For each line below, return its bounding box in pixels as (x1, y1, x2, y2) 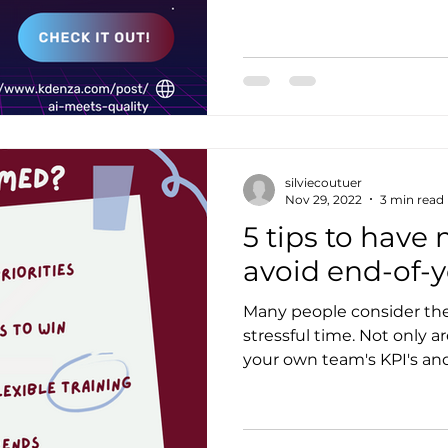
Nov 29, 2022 (285, 191, 362, 207)
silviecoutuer (285, 174, 362, 190)
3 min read (380, 191, 444, 207)
